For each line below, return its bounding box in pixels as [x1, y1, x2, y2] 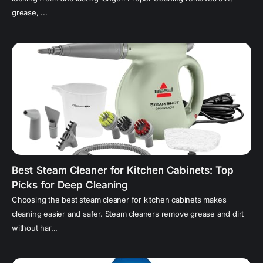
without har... [12, 223, 58, 233]
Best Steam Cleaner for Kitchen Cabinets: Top [12, 164, 234, 177]
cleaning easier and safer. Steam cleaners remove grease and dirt [12, 209, 244, 219]
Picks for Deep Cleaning [12, 179, 129, 191]
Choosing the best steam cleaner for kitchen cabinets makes [12, 195, 227, 205]
